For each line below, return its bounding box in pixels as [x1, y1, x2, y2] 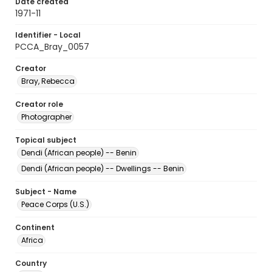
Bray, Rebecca [21, 76, 75, 86]
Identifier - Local [15, 30, 81, 40]
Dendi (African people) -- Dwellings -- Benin [21, 163, 184, 174]
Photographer [21, 112, 72, 122]
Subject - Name [15, 186, 76, 197]
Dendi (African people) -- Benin [21, 148, 137, 158]
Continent [15, 222, 55, 233]
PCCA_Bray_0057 [15, 41, 89, 53]
